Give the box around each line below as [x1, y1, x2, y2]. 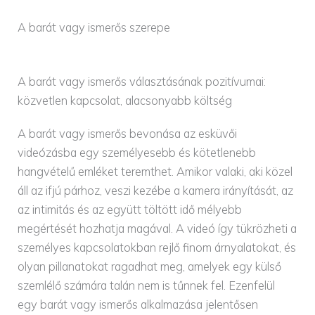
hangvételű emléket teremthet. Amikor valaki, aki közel [18, 164, 293, 179]
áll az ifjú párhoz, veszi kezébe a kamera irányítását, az [18, 183, 294, 198]
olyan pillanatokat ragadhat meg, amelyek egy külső [18, 259, 282, 274]
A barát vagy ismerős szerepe [18, 20, 171, 34]
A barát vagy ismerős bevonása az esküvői [18, 126, 238, 141]
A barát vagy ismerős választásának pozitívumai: [18, 74, 266, 89]
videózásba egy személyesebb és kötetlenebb [18, 145, 257, 160]
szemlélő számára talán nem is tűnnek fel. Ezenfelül [18, 278, 276, 292]
